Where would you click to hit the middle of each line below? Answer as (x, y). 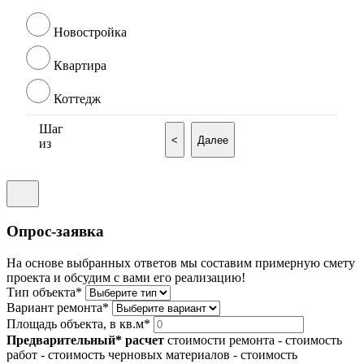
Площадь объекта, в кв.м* (78, 323)
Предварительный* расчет (85, 340)
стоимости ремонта (219, 340)
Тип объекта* (44, 292)
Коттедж (77, 99)
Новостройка (90, 32)
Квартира (80, 66)
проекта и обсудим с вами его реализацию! (126, 277)
